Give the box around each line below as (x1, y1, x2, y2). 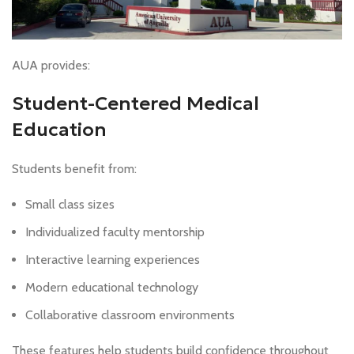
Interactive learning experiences (25, 251, 200, 267)
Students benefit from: (12, 160, 137, 176)
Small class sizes (25, 196, 115, 212)
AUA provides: (12, 57, 90, 73)
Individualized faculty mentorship (25, 224, 205, 239)
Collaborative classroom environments (25, 307, 235, 322)
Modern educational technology (25, 279, 198, 295)
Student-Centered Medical (12, 91, 259, 115)
